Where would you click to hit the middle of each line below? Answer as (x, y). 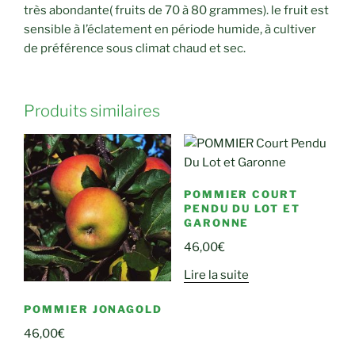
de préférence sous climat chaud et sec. (135, 49)
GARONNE (216, 223)
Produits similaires (92, 111)
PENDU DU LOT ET (242, 209)
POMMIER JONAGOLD (94, 309)
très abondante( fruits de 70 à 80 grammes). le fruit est (176, 11)
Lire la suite (216, 275)
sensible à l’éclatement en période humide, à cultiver (170, 30)
